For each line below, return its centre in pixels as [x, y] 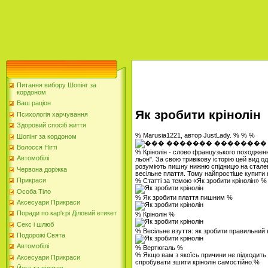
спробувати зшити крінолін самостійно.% [197, 262]
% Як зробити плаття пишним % [184, 197]
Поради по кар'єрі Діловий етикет [67, 213]
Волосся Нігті [37, 147]
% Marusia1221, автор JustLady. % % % [195, 135]
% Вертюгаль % [159, 247]
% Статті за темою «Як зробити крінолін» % [201, 180]
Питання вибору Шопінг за [57, 85]
